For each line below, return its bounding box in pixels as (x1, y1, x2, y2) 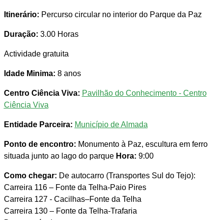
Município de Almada (74, 120, 148, 129)
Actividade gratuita (3, 50, 69, 58)
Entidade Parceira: (3, 120, 73, 129)
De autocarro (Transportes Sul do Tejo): (56, 171, 195, 180)
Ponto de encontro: (3, 140, 76, 149)
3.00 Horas (38, 30, 79, 39)
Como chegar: (3, 171, 57, 180)
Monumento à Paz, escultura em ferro (76, 140, 208, 149)
